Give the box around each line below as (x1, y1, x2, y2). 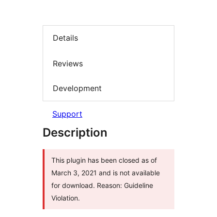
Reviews (53, 58, 83, 68)
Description (43, 125, 108, 139)
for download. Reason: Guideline (51, 181, 153, 189)
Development (53, 83, 102, 93)
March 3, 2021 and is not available (51, 168, 160, 177)
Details (53, 33, 78, 43)
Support (52, 108, 82, 119)
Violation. (51, 193, 80, 202)
